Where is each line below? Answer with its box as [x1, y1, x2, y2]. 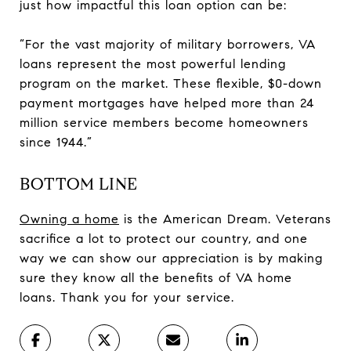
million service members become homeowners [20, 114, 309, 130]
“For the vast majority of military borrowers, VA [20, 36, 316, 52]
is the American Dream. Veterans [119, 211, 331, 226]
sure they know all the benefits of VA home [20, 270, 292, 285]
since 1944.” [20, 134, 92, 150]
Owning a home [20, 211, 119, 226]
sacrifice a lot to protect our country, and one [20, 230, 308, 246]
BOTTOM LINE [20, 173, 138, 194]
